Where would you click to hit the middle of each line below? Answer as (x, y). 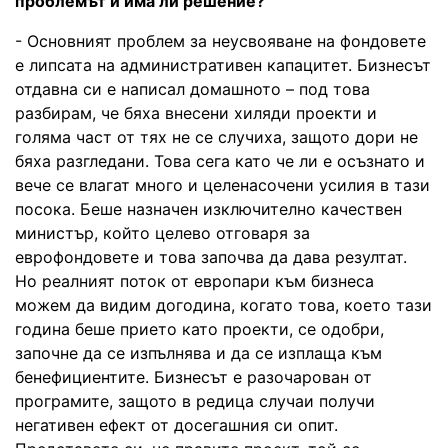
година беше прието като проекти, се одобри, (199, 328)
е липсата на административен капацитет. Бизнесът (223, 64)
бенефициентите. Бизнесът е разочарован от (193, 376)
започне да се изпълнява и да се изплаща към (198, 352)
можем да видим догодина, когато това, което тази (223, 304)
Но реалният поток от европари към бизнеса (194, 280)
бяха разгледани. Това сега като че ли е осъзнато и (220, 160)
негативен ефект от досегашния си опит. (176, 424)
